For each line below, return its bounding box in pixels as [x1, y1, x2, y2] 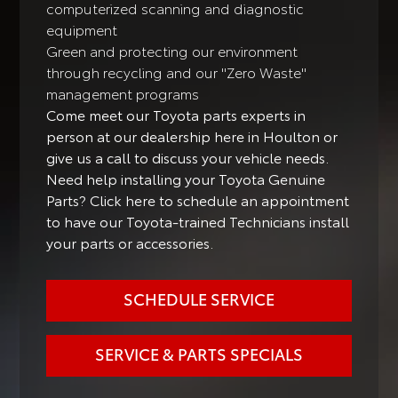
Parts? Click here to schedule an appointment [46, 188, 350, 210]
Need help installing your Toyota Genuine [46, 167, 326, 188]
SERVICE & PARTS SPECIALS [95, 341, 303, 365]
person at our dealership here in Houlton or [46, 124, 338, 146]
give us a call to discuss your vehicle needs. [46, 146, 330, 167]
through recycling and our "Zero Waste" [46, 60, 307, 82]
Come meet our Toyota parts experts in [46, 103, 306, 124]
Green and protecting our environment [46, 39, 298, 60]
